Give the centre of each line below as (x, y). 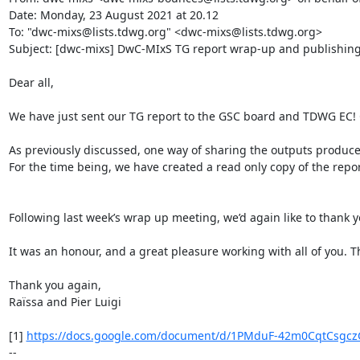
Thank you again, (55, 285)
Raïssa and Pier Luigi (65, 302)
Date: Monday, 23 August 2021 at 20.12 (113, 15)
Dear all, (31, 82)
